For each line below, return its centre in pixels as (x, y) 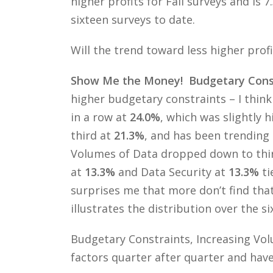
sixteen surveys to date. (133, 19)
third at (92, 135)
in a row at (100, 117)
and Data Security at (172, 172)
